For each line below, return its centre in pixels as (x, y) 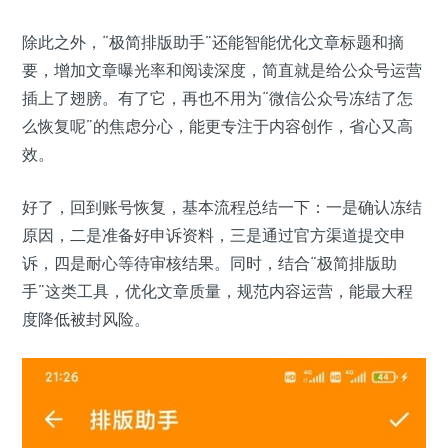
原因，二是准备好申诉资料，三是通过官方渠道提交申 (214, 235)
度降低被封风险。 (86, 319)
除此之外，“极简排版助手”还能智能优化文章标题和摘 (213, 42)
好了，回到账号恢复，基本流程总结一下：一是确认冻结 (222, 207)
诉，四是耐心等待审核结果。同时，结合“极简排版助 (209, 263)
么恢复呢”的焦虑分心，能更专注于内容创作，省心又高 (217, 126)
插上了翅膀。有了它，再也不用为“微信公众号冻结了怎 (217, 98)
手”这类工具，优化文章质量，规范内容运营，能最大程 (217, 291)
